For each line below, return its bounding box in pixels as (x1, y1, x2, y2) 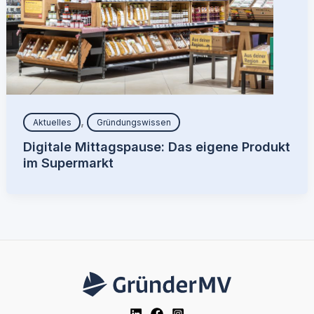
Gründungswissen (96, 116, 171, 128)
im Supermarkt (23, 155, 114, 171)
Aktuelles (32, 116, 71, 128)
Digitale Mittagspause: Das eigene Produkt (23, 139, 291, 155)
